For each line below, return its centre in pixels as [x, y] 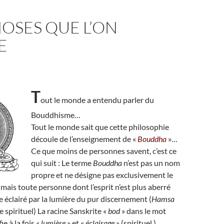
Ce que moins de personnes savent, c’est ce [104, 151]
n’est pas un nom [151, 163]
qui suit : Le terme [62, 163]
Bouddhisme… [56, 115]
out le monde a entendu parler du [97, 100]
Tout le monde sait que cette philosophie [100, 127]
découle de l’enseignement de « [84, 139]
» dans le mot [143, 211]
